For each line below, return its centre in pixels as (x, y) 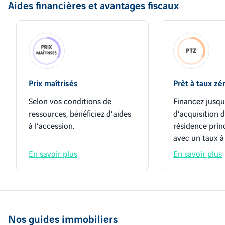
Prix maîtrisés (53, 83)
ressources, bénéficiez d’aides (80, 113)
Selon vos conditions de (70, 101)
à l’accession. (51, 125)
